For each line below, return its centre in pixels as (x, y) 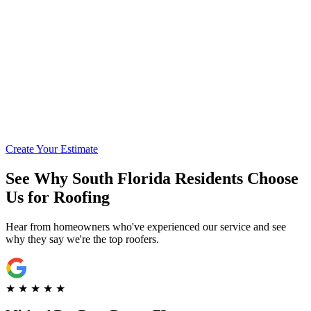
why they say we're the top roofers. (82, 239)
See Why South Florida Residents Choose (152, 178)
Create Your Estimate (52, 149)
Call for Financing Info (162, 48)
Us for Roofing (58, 197)
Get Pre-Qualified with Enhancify (162, 83)
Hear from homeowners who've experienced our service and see (146, 226)
